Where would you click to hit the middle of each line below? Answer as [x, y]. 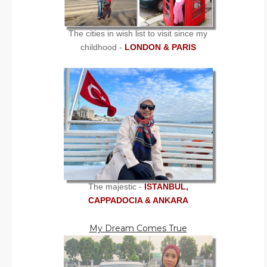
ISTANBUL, [166, 186]
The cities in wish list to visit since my [138, 33]
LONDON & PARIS [160, 47]
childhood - [102, 47]
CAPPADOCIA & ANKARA [138, 200]
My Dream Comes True [138, 228]
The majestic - [116, 186]
